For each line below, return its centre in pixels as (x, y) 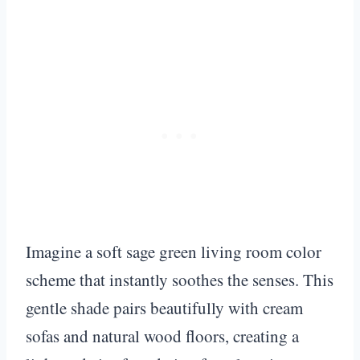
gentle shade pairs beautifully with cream (164, 307)
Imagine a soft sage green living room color (174, 251)
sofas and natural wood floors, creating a (162, 335)
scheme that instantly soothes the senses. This (180, 279)
